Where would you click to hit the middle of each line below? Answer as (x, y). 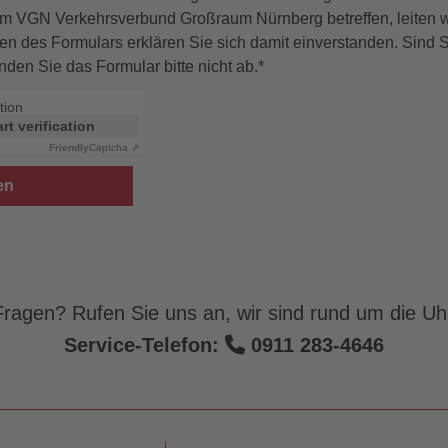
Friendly (69, 148)
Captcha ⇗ (114, 148)
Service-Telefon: (144, 345)
